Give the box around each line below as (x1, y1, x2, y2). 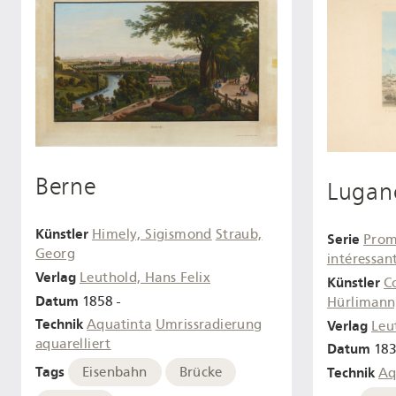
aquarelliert (35, 336, 111, 353)
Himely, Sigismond (92, 225, 212, 242)
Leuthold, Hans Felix (80, 269, 210, 286)
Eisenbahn (82, 364, 148, 381)
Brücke (179, 364, 222, 381)
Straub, (215, 225, 263, 242)
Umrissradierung (155, 316, 263, 333)
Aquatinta (87, 316, 152, 333)
